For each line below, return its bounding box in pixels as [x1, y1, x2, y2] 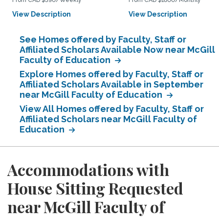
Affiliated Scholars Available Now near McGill [20, 44, 215, 55]
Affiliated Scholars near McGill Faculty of [20, 114, 197, 124]
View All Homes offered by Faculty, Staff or [20, 104, 204, 114]
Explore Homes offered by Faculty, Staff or [20, 69, 203, 79]
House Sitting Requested [7, 177, 183, 198]
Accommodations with [7, 159, 169, 180]
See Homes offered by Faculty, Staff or [20, 34, 186, 44]
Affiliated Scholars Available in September [20, 79, 203, 89]
